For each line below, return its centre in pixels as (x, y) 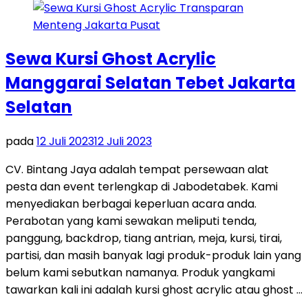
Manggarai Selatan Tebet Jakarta (151, 83)
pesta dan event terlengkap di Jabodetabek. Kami (142, 187)
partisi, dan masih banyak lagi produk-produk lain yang (153, 256)
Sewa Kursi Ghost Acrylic (111, 59)
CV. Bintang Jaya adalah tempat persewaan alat (137, 170)
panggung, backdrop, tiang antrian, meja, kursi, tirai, (144, 239)
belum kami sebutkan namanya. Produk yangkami (140, 273)
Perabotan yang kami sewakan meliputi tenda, (131, 221)
